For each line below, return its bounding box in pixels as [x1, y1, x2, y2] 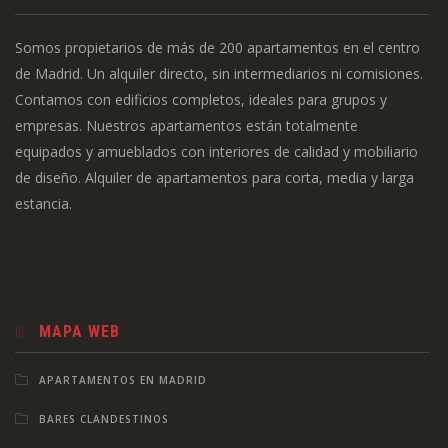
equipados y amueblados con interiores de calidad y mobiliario [15, 142, 418, 162]
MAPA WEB [39, 322, 120, 342]
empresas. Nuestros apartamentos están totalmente [15, 116, 358, 136]
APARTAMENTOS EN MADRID [39, 373, 207, 388]
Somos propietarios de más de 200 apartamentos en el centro [15, 38, 420, 58]
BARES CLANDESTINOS [39, 412, 169, 427]
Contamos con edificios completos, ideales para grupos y [15, 90, 387, 110]
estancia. [15, 194, 72, 214]
